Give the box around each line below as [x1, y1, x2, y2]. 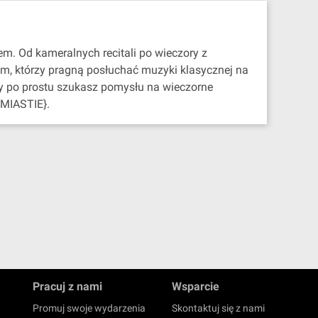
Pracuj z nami [33, 280, 102, 293]
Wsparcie [172, 280, 219, 293]
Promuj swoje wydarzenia [33, 302, 146, 314]
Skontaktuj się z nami [172, 302, 265, 314]
